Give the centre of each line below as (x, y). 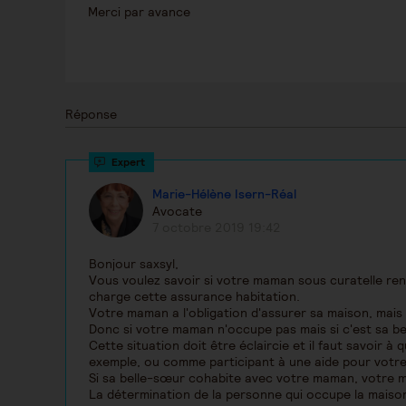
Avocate (177, 211)
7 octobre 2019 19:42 (217, 227)
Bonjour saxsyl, (134, 264)
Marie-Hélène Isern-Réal (224, 194)
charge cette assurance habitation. (194, 296)
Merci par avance (139, 12)
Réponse (91, 114)
